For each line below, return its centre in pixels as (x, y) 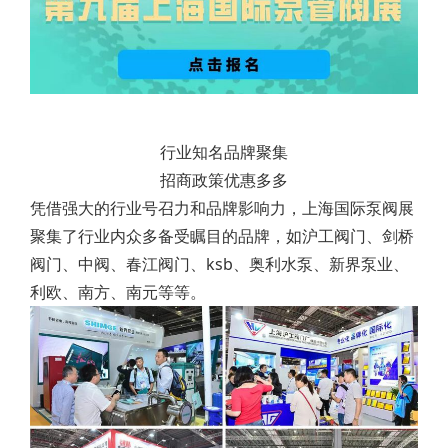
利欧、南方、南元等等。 (118, 291)
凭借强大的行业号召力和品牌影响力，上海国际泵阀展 (222, 207)
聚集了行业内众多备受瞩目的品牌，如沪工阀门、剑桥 (222, 235)
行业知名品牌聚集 (224, 151)
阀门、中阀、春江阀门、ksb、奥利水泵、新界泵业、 (219, 263)
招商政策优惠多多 (224, 179)
